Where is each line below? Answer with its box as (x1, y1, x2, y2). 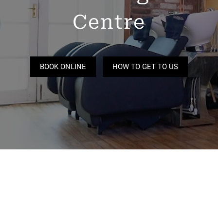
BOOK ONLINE (40, 62, 86, 71)
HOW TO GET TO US (112, 62, 178, 71)
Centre (73, 14, 145, 34)
